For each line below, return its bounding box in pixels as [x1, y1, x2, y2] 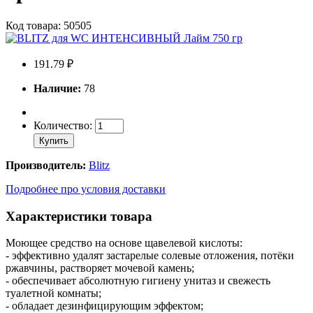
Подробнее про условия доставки [6, 182, 166, 195]
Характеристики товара [6, 208, 152, 224]
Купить [39, 135, 68, 146]
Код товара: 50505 [6, 19, 92, 31]
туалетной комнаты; [6, 287, 101, 300]
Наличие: [34, 82, 81, 94]
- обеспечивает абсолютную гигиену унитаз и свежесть [6, 275, 270, 287]
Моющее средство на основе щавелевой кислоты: [6, 237, 242, 249]
